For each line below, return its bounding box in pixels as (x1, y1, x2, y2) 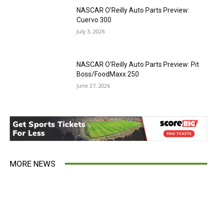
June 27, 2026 (77, 81, 110, 89)
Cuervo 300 (77, 16, 112, 24)
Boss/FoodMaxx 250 (77, 70, 139, 78)
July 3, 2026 (77, 28, 105, 35)
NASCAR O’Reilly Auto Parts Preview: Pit (77, 60, 200, 68)
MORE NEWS (10, 158, 55, 169)
